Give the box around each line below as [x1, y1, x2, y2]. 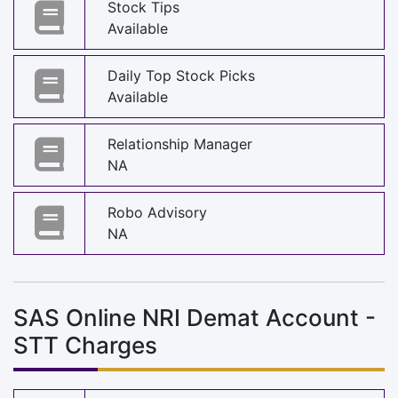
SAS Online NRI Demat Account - [13, 303, 376, 331]
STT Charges [13, 330, 157, 359]
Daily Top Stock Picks [107, 67, 255, 85]
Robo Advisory [107, 203, 207, 222]
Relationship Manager [107, 135, 252, 154]
